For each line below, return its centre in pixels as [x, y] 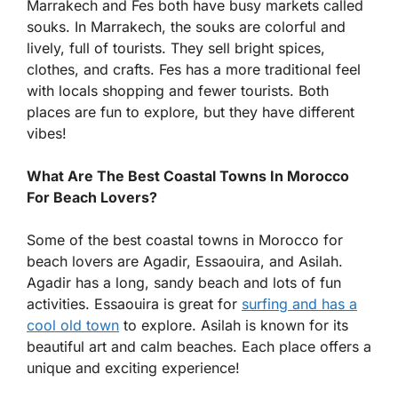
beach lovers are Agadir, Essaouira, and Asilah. [185, 261]
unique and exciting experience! [133, 367]
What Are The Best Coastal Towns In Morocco [188, 175]
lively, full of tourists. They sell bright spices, [176, 48]
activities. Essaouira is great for [134, 303]
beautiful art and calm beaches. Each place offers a [199, 346]
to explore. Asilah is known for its [234, 325]
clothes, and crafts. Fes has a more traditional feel [194, 69]
